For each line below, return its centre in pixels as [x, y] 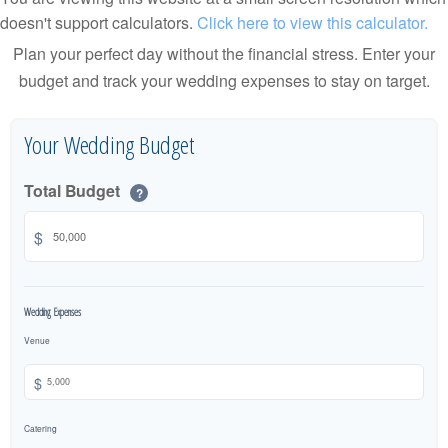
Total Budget [74, 190]
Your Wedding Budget [109, 144]
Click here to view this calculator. [312, 22]
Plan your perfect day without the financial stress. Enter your [224, 53]
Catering [40, 428]
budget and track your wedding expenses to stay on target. [224, 80]
